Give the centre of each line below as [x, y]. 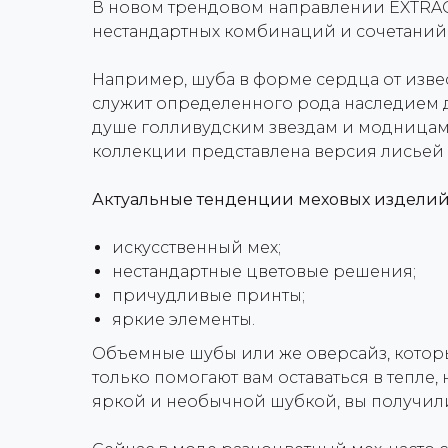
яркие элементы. [183, 319]
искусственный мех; [196, 247]
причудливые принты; [208, 295]
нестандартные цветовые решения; [264, 271]
